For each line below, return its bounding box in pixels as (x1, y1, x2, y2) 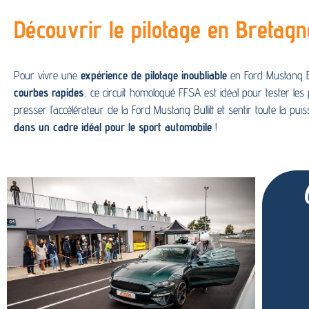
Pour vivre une (14, 68, 81, 82)
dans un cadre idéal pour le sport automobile (14, 120, 212, 134)
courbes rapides (14, 86, 83, 99)
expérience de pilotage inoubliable (81, 68, 227, 82)
